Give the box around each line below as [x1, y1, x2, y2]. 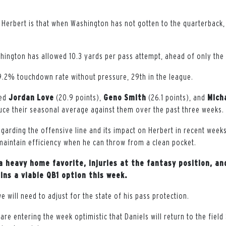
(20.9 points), [54, 92, 103, 102]
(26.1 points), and [146, 92, 207, 102]
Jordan [9, 92, 35, 102]
